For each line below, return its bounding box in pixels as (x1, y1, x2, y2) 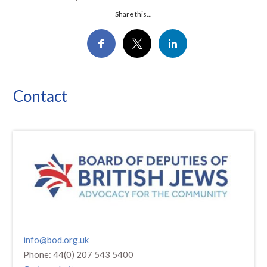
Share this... (115, 10, 152, 18)
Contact (13, 86, 68, 105)
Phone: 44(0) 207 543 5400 (23, 249, 133, 260)
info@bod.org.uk (23, 234, 89, 245)
